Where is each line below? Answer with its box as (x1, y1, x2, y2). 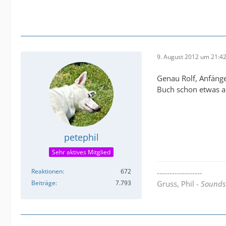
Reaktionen (31, 167, 63, 176)
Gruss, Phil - (157, 179, 201, 189)
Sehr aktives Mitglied (52, 148, 110, 157)
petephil (64, 131, 99, 143)
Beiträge (31, 179, 55, 188)
